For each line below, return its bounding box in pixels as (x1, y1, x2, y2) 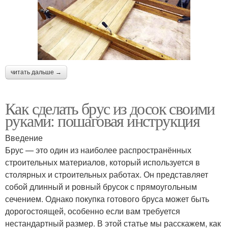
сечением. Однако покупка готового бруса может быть (5, 192, 209, 205)
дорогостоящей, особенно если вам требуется (5, 205, 180, 217)
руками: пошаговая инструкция (5, 109, 200, 131)
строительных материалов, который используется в (5, 156, 200, 168)
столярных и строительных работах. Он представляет (5, 168, 208, 180)
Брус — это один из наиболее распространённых (5, 144, 191, 156)
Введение (5, 131, 43, 144)
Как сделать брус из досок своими (5, 97, 215, 119)
